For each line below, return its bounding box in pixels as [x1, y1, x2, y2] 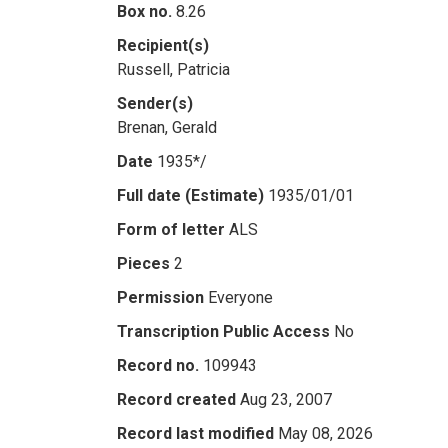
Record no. [117, 356, 199, 375]
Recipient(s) [117, 36, 209, 55]
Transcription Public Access [117, 322, 330, 341]
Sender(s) [117, 94, 193, 113]
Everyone [208, 288, 273, 307]
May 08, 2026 [278, 424, 373, 443]
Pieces [117, 254, 170, 273]
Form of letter [117, 220, 225, 239]
